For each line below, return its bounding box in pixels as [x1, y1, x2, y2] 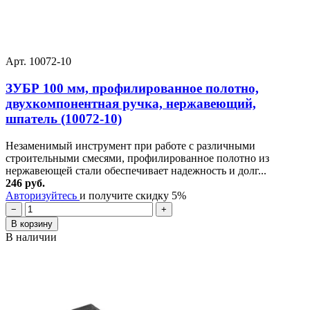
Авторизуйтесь [6, 189, 80, 201]
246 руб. [6, 176, 45, 189]
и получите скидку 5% [80, 189, 186, 201]
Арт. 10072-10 [6, 55, 71, 68]
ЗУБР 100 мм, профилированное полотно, [6, 80, 259, 95]
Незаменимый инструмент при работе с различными [6, 139, 255, 152]
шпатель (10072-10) [6, 111, 122, 126]
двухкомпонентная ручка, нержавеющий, [6, 95, 256, 111]
